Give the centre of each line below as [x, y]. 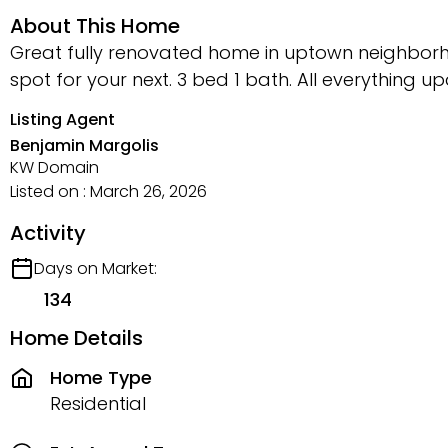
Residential [98, 403]
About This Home [95, 26]
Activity [48, 233]
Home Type [101, 377]
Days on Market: [95, 268]
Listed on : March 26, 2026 [108, 191]
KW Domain [54, 167]
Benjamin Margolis [84, 145]
